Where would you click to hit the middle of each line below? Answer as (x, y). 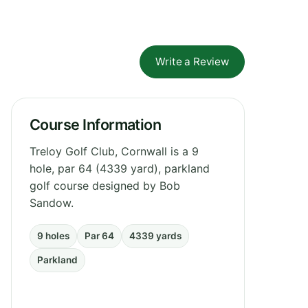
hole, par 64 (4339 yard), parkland (120, 168)
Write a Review (192, 61)
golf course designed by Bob (105, 185)
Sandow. (52, 202)
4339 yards (155, 235)
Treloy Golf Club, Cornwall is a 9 (114, 151)
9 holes (53, 235)
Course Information (96, 124)
